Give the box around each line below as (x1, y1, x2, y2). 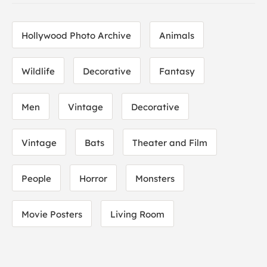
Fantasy (159, 66, 195, 77)
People (21, 173, 51, 184)
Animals (159, 30, 194, 41)
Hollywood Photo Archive (21, 30, 131, 41)
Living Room (110, 209, 164, 220)
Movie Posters (21, 209, 82, 220)
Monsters (135, 173, 175, 184)
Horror (79, 173, 107, 184)
